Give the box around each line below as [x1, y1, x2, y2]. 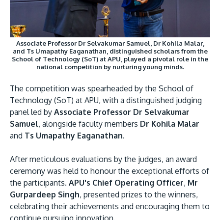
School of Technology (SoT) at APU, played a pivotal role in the [12, 55, 208, 63]
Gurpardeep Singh [10, 190, 80, 200]
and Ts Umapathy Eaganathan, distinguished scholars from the [12, 47, 208, 55]
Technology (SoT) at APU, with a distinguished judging [10, 95, 202, 106]
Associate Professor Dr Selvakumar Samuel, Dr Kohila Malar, [16, 39, 204, 48]
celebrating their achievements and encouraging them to [10, 201, 210, 212]
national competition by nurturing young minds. [36, 63, 184, 71]
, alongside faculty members [38, 119, 140, 129]
